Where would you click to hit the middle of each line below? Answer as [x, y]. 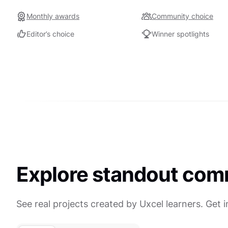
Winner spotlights [180, 34]
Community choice [182, 16]
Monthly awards [53, 16]
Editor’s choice [50, 34]
